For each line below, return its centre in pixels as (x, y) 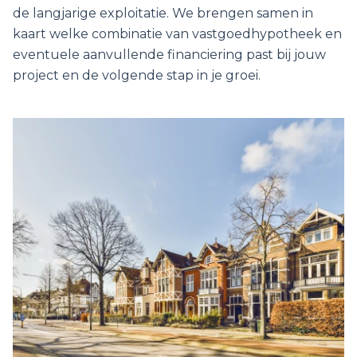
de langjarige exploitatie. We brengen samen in (163, 13)
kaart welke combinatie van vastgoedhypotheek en (177, 33)
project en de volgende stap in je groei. (137, 75)
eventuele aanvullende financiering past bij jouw (169, 54)
